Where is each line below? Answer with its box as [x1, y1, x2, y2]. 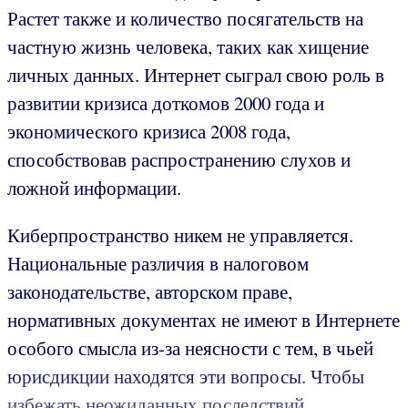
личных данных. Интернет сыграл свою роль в [7, 62, 384, 88]
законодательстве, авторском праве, [7, 279, 292, 305]
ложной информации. [7, 175, 181, 201]
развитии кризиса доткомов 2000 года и [7, 90, 324, 117]
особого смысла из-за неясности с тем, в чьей [7, 335, 373, 362]
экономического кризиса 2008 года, [7, 118, 291, 145]
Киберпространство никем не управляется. [7, 222, 353, 249]
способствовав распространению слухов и [7, 147, 351, 173]
